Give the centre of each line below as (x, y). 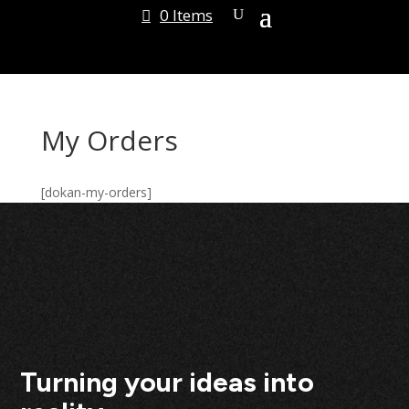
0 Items (186, 15)
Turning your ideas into (168, 382)
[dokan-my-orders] (96, 192)
